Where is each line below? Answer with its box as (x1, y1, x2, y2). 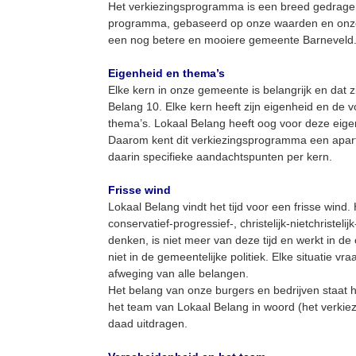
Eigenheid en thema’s (108, 67, 225, 79)
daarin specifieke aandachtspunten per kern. (108, 150, 339, 163)
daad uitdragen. (108, 317, 191, 330)
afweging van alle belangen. (108, 267, 255, 280)
